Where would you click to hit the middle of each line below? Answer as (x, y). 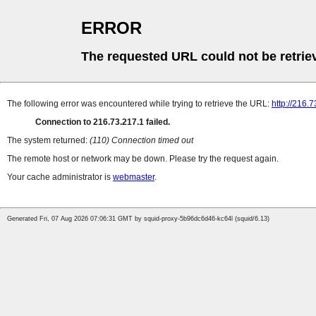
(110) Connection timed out (141, 141)
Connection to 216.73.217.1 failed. (103, 122)
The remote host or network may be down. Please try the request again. (143, 159)
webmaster (134, 177)
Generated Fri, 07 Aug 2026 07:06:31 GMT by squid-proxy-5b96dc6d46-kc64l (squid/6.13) (138, 219)
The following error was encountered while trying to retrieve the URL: (139, 104)
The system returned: (48, 141)
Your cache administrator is (60, 177)
